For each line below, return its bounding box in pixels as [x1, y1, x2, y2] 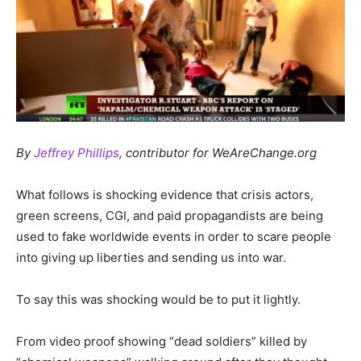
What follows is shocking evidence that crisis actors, [16, 186, 313, 202]
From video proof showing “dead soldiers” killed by [16, 333, 307, 349]
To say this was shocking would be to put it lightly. [16, 291, 301, 307]
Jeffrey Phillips [34, 144, 119, 160]
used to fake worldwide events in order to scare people [16, 228, 331, 244]
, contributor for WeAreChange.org [119, 144, 317, 160]
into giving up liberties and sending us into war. [16, 249, 286, 265]
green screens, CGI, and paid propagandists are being [16, 207, 323, 223]
